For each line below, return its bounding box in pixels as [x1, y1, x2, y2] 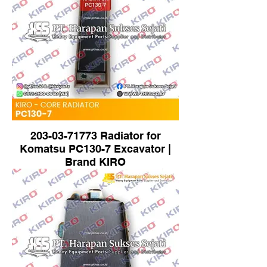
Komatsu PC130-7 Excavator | [20, 142, 171, 155]
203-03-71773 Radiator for [30, 129, 161, 142]
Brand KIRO [65, 156, 126, 168]
